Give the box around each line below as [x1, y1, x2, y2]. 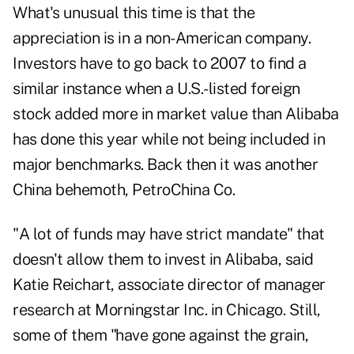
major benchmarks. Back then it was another [13, 155, 318, 175]
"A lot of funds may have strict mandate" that [13, 224, 325, 244]
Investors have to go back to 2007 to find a [13, 54, 307, 73]
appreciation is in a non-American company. [13, 28, 311, 48]
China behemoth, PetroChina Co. [13, 180, 235, 200]
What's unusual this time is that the [13, 3, 254, 23]
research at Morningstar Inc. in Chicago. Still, [13, 300, 321, 320]
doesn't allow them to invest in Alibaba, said [13, 250, 314, 269]
